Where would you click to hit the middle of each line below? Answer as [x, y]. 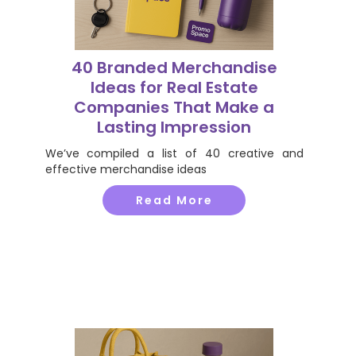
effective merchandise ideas [126, 169]
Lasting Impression [174, 127]
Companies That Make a [174, 107]
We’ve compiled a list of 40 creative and [174, 153]
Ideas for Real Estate [174, 87]
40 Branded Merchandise [174, 68]
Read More [174, 200]
